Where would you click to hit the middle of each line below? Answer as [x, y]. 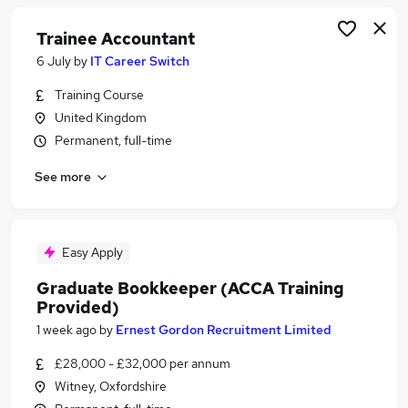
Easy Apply [92, 252]
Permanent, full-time [113, 140]
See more [63, 176]
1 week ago [66, 330]
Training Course [99, 95]
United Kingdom [101, 117]
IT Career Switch [140, 61]
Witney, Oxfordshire [111, 386]
